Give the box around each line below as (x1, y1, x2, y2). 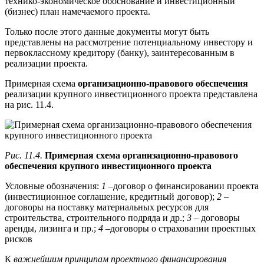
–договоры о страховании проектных (103, 223, 256, 233)
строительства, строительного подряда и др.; (5, 212, 187, 223)
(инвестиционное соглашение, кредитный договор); (5, 191, 217, 202)
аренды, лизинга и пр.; (5, 223, 98, 233)
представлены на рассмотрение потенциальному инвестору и (5, 37, 253, 47)
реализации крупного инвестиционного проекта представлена (5, 88, 258, 99)
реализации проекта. (5, 58, 88, 68)
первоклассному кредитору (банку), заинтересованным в (5, 47, 235, 58)
